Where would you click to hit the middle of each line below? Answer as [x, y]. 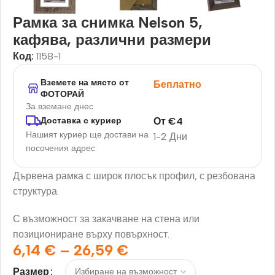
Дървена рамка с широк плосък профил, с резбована [134, 176]
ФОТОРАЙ [62, 94]
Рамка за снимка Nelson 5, [108, 22]
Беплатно [178, 84]
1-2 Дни [171, 136]
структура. [36, 191]
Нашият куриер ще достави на [87, 134]
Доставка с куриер [81, 121]
